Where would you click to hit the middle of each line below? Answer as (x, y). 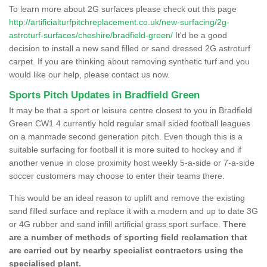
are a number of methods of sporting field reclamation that (128, 237)
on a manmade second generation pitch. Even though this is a (126, 136)
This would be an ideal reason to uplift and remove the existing (127, 198)
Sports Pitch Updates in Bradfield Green (104, 95)
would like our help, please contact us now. (89, 74)
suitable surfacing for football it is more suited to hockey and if (125, 149)
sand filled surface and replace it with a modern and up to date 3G (133, 211)
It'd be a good (200, 35)
